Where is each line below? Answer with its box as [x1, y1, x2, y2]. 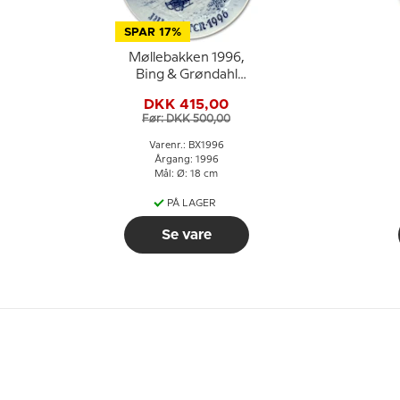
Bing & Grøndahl [135, 69, 237, 81]
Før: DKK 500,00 [142, 113, 230, 124]
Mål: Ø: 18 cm [154, 170, 218, 179]
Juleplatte [154, 86, 218, 98]
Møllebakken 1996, [128, 52, 245, 64]
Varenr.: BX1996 [148, 141, 224, 150]
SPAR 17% [123, 27, 181, 38]
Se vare [161, 228, 212, 242]
